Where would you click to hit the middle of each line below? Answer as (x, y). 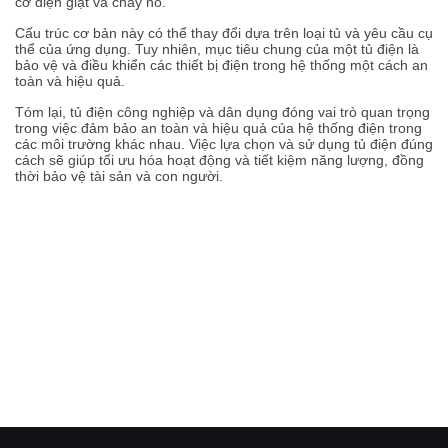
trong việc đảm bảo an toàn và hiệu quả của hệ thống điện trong (218, 128)
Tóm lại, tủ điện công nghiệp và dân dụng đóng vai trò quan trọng (222, 112)
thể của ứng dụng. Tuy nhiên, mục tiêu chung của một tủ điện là (217, 49)
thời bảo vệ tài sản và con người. (119, 176)
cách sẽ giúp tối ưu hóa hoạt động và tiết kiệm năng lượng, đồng (219, 160)
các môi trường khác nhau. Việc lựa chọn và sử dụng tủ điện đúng (224, 144)
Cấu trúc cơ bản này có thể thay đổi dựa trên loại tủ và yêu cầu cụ (224, 33)
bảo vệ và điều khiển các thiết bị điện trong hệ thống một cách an (221, 65)
